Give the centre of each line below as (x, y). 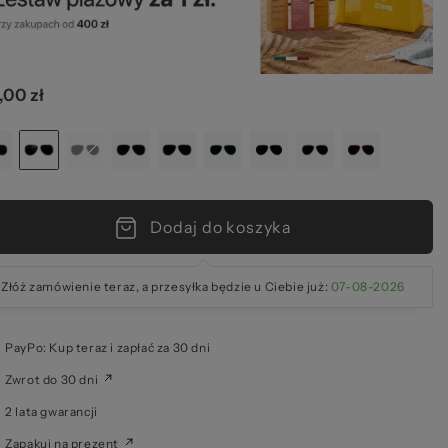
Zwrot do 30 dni (52, 380)
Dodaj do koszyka (221, 227)
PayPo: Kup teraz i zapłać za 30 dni (108, 348)
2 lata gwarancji (51, 412)
